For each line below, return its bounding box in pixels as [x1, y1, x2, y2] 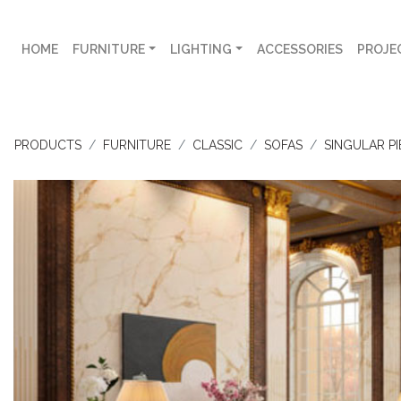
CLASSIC [192, 138, 243, 152]
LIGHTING [169, 41, 232, 56]
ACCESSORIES [256, 41, 343, 56]
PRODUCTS [14, 138, 81, 152]
